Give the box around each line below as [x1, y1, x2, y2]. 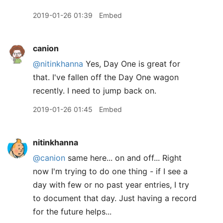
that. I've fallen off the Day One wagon [33, 72, 179, 82]
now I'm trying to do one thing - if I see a [33, 166, 188, 176]
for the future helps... [33, 207, 111, 217]
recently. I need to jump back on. [33, 86, 156, 96]
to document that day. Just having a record [33, 193, 197, 203]
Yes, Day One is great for [83, 59, 180, 69]
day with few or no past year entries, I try [33, 180, 189, 190]
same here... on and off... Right [65, 153, 182, 163]
